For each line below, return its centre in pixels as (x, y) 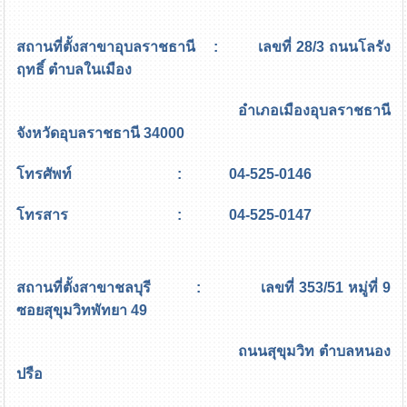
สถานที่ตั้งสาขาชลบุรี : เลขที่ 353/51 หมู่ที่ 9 (203, 287)
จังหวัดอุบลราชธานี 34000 (101, 133)
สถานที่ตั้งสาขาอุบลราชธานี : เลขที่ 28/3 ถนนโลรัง (203, 46)
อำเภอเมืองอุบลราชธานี (203, 110)
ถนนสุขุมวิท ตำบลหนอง (203, 351)
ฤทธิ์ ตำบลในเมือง (74, 69)
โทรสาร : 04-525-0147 (164, 214)
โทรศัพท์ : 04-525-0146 (164, 174)
